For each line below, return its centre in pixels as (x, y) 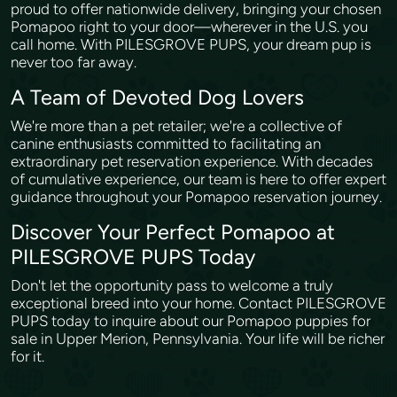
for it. (29, 356)
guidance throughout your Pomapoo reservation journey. (198, 197)
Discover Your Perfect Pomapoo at (173, 232)
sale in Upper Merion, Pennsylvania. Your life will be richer (198, 339)
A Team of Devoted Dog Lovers (160, 97)
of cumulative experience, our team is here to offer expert (198, 179)
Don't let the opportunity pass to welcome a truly (172, 285)
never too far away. (75, 62)
